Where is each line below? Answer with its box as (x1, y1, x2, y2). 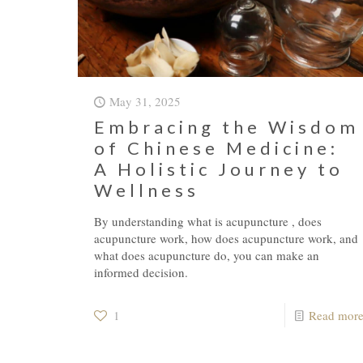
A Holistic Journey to (93, 157, 344, 180)
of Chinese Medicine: (93, 136, 339, 159)
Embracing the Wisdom (93, 115, 359, 138)
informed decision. (93, 263, 188, 280)
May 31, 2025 (109, 92, 181, 109)
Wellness (93, 178, 199, 201)
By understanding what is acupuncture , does (93, 212, 322, 229)
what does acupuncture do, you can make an (93, 246, 319, 263)
